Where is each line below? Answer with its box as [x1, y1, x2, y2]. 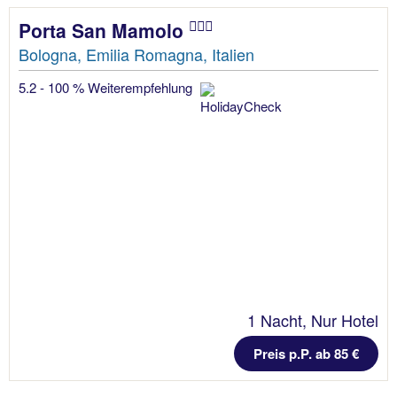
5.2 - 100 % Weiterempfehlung [19, 77, 196, 97]
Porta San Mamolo [19, 16, 189, 43]
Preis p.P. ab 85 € [253, 343, 359, 363]
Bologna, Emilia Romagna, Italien [19, 42, 254, 66]
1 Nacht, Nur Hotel [247, 307, 378, 331]
